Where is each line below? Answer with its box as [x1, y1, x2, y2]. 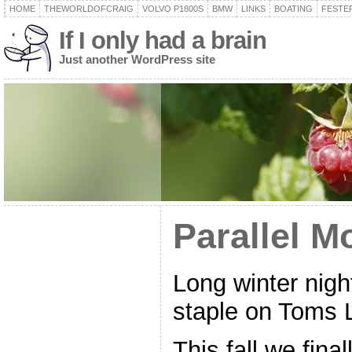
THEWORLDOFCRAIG [43, 4, 134, 13]
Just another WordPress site [58, 53, 215, 66]
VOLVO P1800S [141, 4, 203, 13]
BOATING [273, 4, 313, 13]
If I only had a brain [58, 27, 266, 54]
